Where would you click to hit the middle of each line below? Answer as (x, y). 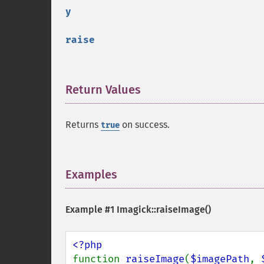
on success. (145, 125)
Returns (83, 125)
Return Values (103, 90)
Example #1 (91, 209)
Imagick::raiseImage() (164, 209)
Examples (91, 174)
